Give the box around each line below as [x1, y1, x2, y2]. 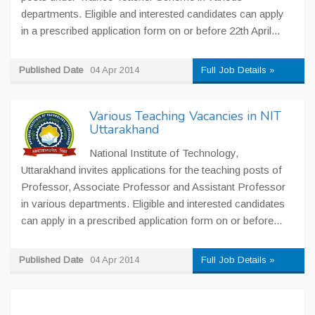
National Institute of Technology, [89, 147, 238, 159]
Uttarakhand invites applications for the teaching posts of [21, 164, 282, 176]
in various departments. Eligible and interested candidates [21, 198, 285, 210]
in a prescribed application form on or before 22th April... [21, 25, 280, 37]
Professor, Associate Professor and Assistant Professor [21, 181, 285, 193]
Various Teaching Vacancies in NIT [89, 108, 281, 124]
